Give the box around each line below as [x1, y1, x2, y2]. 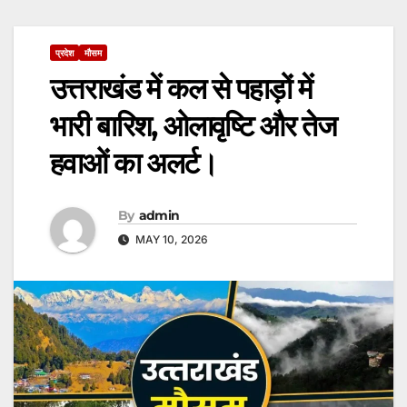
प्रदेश [55, 47, 74, 59]
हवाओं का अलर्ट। [50, 145, 217, 182]
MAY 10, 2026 [133, 232, 208, 246]
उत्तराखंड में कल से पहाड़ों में [50, 71, 313, 107]
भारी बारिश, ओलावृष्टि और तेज [50, 108, 337, 144]
